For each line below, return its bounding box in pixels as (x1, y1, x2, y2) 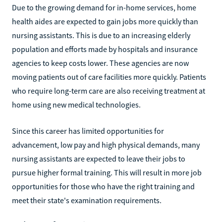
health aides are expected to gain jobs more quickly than (12, 16, 198, 26)
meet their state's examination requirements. (12, 195, 162, 205)
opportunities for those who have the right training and (12, 181, 195, 191)
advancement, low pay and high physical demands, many (12, 139, 200, 150)
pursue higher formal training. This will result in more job (12, 167, 202, 177)
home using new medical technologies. (12, 99, 141, 110)
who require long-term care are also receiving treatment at (12, 85, 205, 96)
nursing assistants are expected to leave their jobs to (12, 153, 185, 164)
